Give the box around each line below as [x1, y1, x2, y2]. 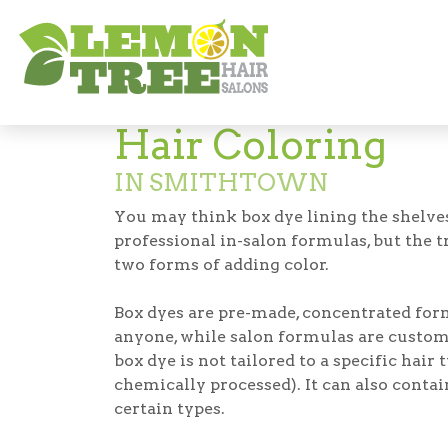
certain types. [114, 399, 225, 418]
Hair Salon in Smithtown [136, 2, 315, 18]
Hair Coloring [114, 121, 387, 169]
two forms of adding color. [114, 255, 329, 274]
